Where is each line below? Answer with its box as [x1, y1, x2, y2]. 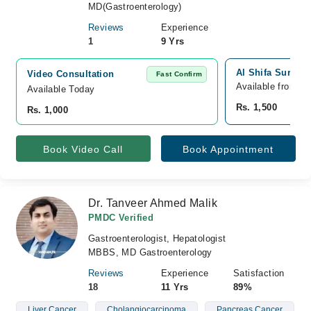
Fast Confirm [155, 70, 203, 78]
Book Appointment [183, 144, 274, 155]
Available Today [26, 84, 95, 94]
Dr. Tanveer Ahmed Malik [88, 197, 217, 209]
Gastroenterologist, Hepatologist [88, 233, 226, 244]
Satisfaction [233, 268, 285, 278]
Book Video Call [43, 144, 123, 155]
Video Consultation [26, 69, 115, 79]
